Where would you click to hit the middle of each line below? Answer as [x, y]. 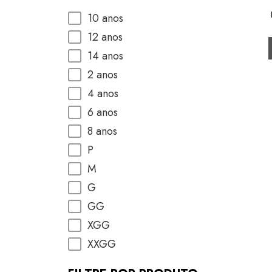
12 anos [105, 37]
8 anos [102, 131]
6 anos [103, 112]
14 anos [105, 56]
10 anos [105, 18]
